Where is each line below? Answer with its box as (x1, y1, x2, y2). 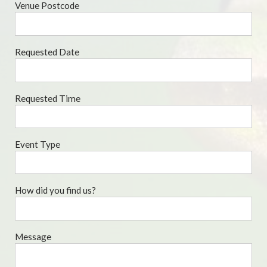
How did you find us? (15, 185, 96, 196)
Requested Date (15, 46, 79, 58)
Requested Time (15, 93, 80, 104)
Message (15, 231, 51, 243)
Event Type (15, 139, 60, 150)
